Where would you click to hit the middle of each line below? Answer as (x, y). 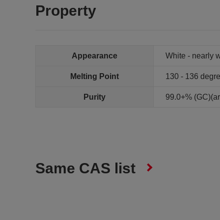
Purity (95, 97)
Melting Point (95, 76)
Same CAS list (85, 168)
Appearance (95, 56)
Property (66, 11)
